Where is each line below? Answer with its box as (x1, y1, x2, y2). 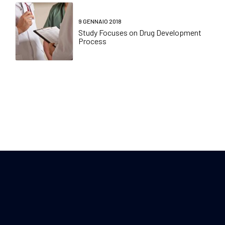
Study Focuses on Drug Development (78, 28, 202, 38)
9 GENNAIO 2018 (78, 18, 122, 25)
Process (78, 36, 107, 46)
